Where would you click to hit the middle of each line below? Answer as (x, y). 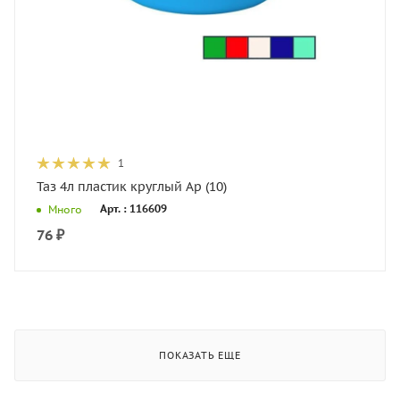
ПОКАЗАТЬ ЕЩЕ (200, 355)
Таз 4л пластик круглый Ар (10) (132, 187)
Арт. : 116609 (133, 209)
